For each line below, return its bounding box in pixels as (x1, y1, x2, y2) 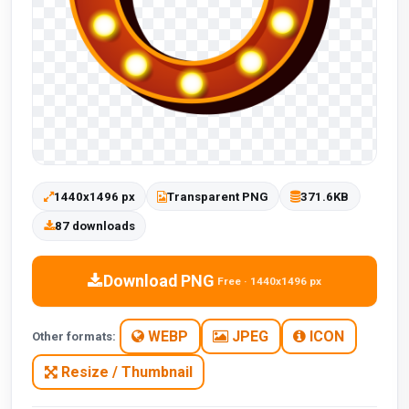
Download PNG (102, 271, 215, 291)
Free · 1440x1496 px (217, 274, 322, 288)
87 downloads (54, 219, 135, 234)
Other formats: (32, 330, 117, 344)
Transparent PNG (166, 189, 268, 204)
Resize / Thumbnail (57, 362, 193, 381)
